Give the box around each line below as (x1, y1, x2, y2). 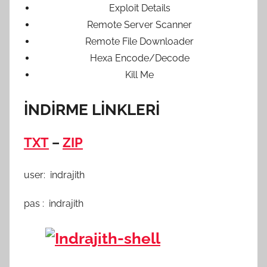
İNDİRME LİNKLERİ (24, 100, 160, 119)
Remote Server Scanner (87, 18, 192, 30)
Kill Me (125, 69, 154, 80)
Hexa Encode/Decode (89, 52, 190, 64)
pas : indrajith (24, 197, 83, 209)
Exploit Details (108, 2, 170, 14)
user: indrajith (24, 169, 85, 181)
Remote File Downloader (85, 35, 194, 47)
